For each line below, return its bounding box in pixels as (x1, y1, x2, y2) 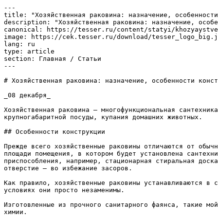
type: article (4, 48, 54, 55)
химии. (4, 208, 27, 216)
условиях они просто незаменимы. (4, 186, 125, 194)
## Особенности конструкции (4, 128, 105, 135)
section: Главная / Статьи (4, 55, 101, 62)
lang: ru (4, 40, 35, 48)
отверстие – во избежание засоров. (4, 164, 132, 172)
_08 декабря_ (4, 91, 51, 99)
